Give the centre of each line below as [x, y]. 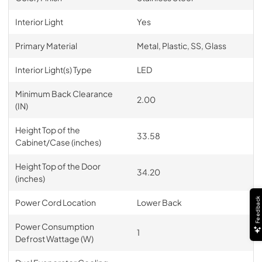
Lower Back [159, 202]
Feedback [257, 209]
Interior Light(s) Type [53, 69]
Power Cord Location [55, 202]
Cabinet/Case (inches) [58, 142]
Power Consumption [54, 226]
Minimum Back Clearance [64, 93]
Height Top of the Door [58, 166]
